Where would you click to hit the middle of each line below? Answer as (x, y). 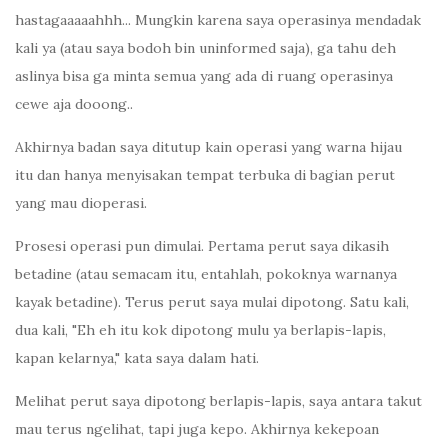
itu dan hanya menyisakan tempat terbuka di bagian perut (205, 175)
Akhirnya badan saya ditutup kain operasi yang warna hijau (208, 147)
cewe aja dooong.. (74, 104)
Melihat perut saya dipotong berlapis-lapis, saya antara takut (218, 401)
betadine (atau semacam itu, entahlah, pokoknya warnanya (206, 274)
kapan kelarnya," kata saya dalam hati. (137, 358)
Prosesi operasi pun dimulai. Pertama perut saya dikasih (202, 246)
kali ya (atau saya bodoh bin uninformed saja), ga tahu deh (205, 48)
